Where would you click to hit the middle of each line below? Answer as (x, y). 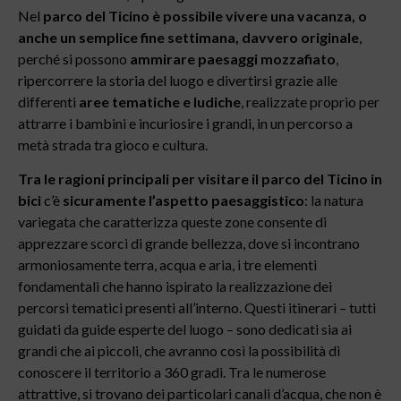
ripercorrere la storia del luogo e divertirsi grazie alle (178, 80)
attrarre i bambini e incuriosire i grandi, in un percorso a (185, 123)
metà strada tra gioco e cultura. (113, 145)
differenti (48, 102)
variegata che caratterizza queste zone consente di (172, 222)
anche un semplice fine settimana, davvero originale (188, 37)
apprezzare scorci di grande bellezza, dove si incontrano (189, 243)
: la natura (334, 200)
